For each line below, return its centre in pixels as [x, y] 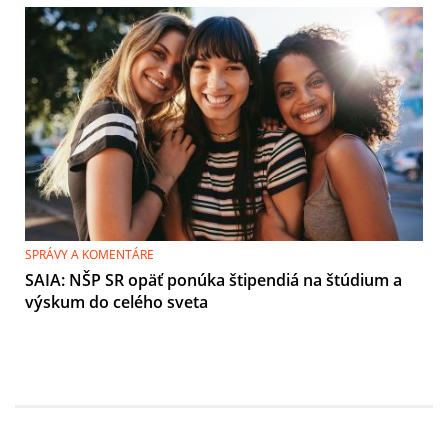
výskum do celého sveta [116, 301]
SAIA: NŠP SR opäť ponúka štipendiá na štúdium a [213, 279]
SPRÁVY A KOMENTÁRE [89, 254]
